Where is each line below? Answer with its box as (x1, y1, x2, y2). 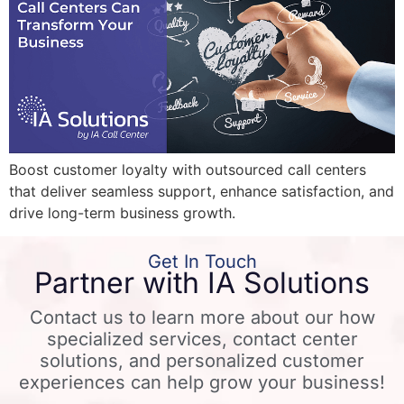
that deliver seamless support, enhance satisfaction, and (9, 181, 394, 200)
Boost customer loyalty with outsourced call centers (9, 160, 366, 179)
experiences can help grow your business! (19, 371, 385, 393)
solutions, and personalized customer (40, 349, 364, 372)
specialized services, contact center (46, 327, 358, 350)
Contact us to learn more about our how (29, 306, 375, 328)
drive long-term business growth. (9, 203, 235, 222)
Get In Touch (147, 250, 257, 272)
